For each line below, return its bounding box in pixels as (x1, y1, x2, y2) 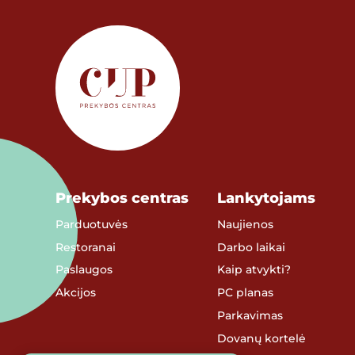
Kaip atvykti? (217, 263, 292, 277)
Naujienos (217, 217, 274, 231)
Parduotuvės (55, 217, 128, 231)
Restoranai (55, 240, 116, 254)
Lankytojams (217, 189, 316, 206)
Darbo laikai (217, 240, 286, 254)
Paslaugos (55, 263, 113, 277)
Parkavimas (217, 309, 284, 323)
